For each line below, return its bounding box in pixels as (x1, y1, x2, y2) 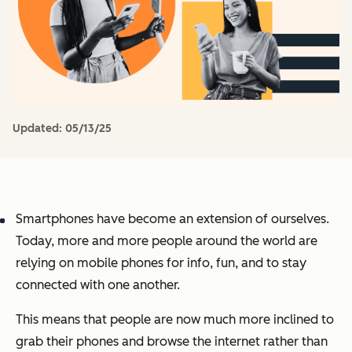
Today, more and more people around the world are (16, 233, 317, 248)
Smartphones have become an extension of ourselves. (16, 211, 329, 226)
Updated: (13, 121, 65, 135)
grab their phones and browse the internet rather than (16, 333, 328, 349)
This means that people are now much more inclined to (16, 311, 334, 327)
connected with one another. (16, 277, 180, 292)
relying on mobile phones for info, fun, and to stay (16, 255, 306, 270)
